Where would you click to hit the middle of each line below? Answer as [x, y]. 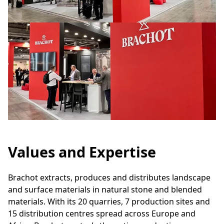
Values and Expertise [82, 152]
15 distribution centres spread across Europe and [102, 213]
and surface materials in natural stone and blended [105, 189]
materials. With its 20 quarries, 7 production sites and [109, 201]
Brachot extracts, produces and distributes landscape [109, 177]
